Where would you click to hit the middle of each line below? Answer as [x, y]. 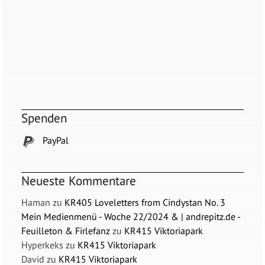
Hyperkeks [43, 245]
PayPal [55, 140]
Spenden [44, 118]
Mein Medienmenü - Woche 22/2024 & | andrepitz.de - [131, 217]
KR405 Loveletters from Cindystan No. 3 [145, 203]
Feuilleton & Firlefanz [66, 231]
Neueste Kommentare [79, 180]
